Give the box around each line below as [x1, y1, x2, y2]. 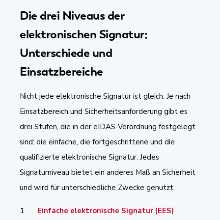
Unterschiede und [20, 45, 112, 60]
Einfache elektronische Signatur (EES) [37, 205, 174, 216]
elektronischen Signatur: [20, 26, 147, 42]
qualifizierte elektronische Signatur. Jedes [20, 152, 159, 162]
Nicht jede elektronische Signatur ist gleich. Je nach [20, 91, 191, 101]
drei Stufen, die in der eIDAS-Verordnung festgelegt [20, 121, 195, 132]
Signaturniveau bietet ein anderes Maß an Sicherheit [20, 167, 195, 177]
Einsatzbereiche [20, 63, 106, 79]
